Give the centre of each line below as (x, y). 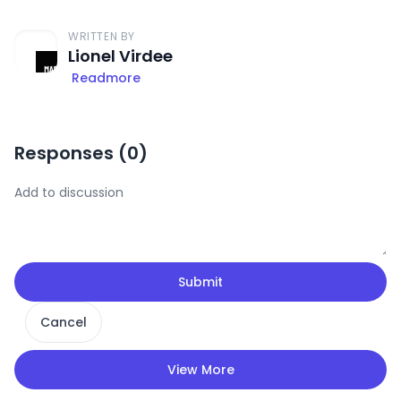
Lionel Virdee (120, 55)
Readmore (106, 77)
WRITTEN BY (102, 36)
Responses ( (71, 153)
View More (200, 369)
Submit (200, 282)
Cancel (64, 322)
